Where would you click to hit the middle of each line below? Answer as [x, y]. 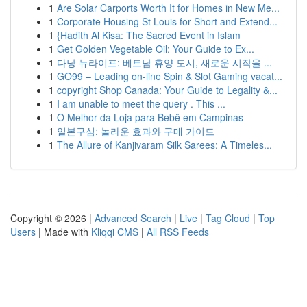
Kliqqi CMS [115, 232]
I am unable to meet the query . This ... [141, 103]
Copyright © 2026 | [52, 218]
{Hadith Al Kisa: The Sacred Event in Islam [149, 35]
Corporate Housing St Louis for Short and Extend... [167, 21]
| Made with [63, 232]
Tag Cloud [228, 218]
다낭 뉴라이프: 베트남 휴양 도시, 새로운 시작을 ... [164, 62]
